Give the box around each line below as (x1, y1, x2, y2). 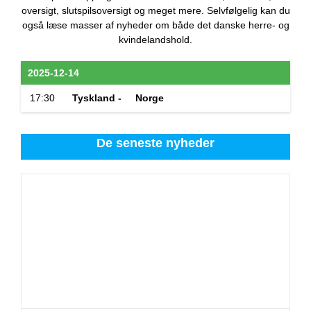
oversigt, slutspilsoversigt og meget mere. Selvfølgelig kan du (21, 5, 290, 16)
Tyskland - (69, 92, 124, 103)
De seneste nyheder (96, 136, 215, 150)
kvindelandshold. (119, 34, 192, 45)
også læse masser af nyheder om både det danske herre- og (22, 19, 289, 31)
